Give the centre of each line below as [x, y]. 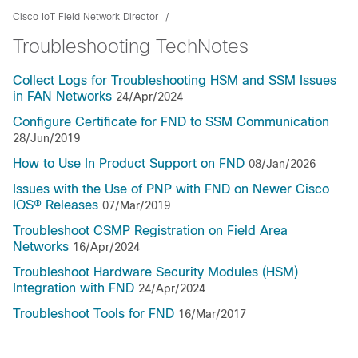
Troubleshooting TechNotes [131, 46]
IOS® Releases [56, 205]
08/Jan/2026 [282, 164]
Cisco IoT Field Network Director [86, 17]
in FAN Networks [62, 96]
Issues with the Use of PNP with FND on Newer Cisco [171, 189]
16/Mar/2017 [212, 314]
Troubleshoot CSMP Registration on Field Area [150, 231]
